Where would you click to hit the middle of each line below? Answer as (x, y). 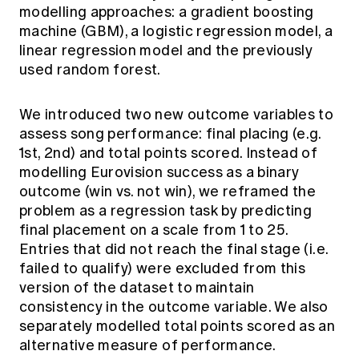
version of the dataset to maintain (137, 288)
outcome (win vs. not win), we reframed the (168, 192)
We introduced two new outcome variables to (177, 115)
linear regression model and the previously (166, 51)
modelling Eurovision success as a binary (159, 173)
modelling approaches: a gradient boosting (167, 12)
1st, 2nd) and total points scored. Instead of (169, 153)
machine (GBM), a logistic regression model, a (176, 32)
